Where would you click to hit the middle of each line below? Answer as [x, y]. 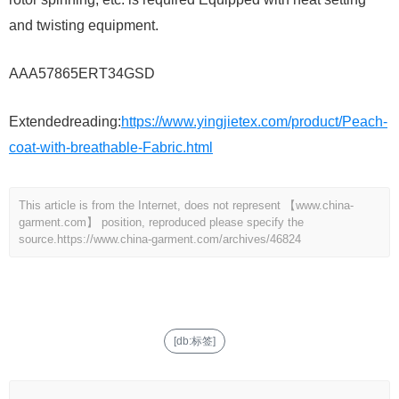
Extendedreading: [65, 122]
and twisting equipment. [84, 26]
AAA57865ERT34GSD [82, 74]
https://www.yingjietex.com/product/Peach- [254, 122]
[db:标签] [194, 342]
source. [38, 240]
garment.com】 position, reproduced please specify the [161, 223]
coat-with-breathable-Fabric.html [111, 148]
